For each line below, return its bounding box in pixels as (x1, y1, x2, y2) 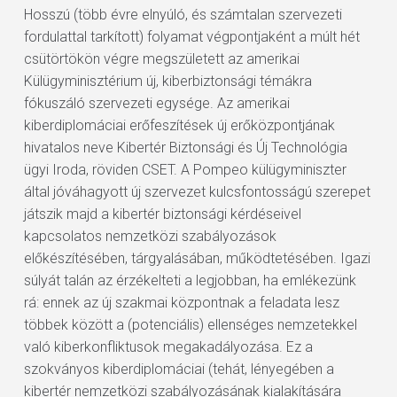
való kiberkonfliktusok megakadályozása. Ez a (23, 339, 313, 355)
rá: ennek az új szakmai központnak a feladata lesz (23, 294, 339, 311)
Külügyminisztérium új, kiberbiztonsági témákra (23, 73, 312, 90)
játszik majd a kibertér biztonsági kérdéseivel (23, 206, 301, 222)
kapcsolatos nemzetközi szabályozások (23, 228, 276, 245)
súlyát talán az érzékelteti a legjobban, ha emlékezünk (23, 272, 356, 289)
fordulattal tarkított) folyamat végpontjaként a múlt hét (23, 28, 360, 45)
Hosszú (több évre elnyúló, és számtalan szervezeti (23, 6, 342, 23)
